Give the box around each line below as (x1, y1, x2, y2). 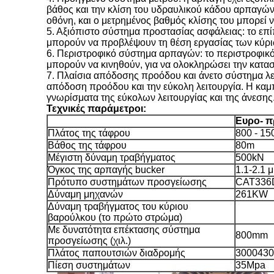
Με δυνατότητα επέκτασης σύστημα (48, 224, 200, 235)
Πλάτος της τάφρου (48, 128, 130, 138)
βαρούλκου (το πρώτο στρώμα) (48, 212, 182, 223)
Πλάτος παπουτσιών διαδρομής (48, 248, 185, 258)
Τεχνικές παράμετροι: (46, 103, 146, 114)
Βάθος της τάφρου (48, 140, 127, 150)
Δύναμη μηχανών (48, 189, 123, 199)
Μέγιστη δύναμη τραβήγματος (48, 152, 176, 163)
